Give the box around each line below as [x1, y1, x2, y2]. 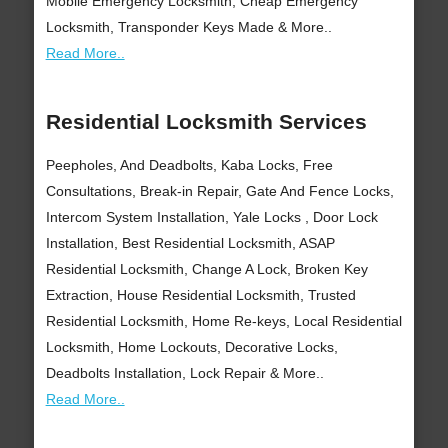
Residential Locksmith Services [45, 110, 367, 134]
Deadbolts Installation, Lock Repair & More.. [45, 365, 324, 382]
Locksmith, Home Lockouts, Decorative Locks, [45, 339, 338, 356]
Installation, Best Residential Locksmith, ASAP [45, 235, 335, 252]
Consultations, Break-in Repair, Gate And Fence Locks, [45, 183, 394, 200]
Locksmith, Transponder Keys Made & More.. [45, 18, 332, 35]
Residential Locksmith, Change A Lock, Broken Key [45, 261, 368, 278]
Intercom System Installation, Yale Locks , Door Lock [45, 209, 378, 226]
